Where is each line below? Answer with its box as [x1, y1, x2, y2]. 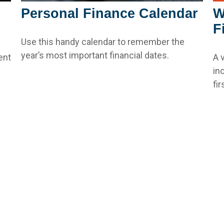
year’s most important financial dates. [21, 49, 169, 60]
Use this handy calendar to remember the [21, 36, 185, 47]
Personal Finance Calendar [21, 5, 198, 21]
